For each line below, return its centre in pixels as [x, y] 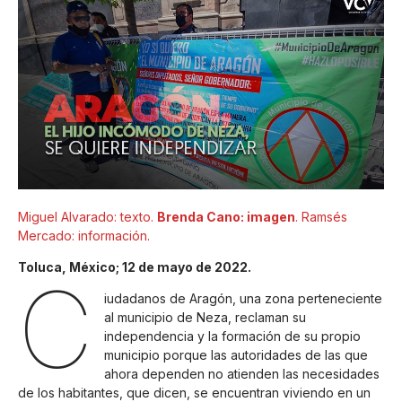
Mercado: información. [84, 235]
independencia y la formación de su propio [232, 336]
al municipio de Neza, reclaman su [205, 318]
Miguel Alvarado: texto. [87, 216]
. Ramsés [321, 216]
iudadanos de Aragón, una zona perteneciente [243, 299]
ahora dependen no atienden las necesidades [241, 374]
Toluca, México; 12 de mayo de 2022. [135, 267]
